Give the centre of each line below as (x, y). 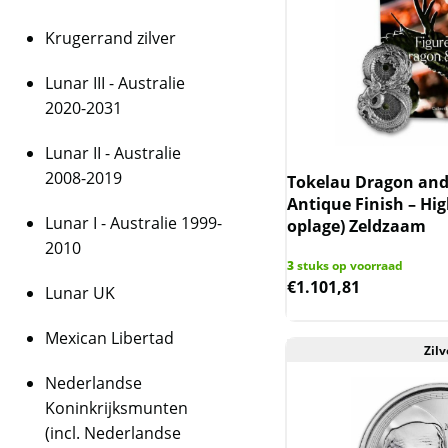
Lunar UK (80, 293)
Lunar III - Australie (115, 83)
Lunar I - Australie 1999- (133, 223)
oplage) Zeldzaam (357, 226)
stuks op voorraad (349, 265)
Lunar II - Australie (113, 153)
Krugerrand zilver (110, 38)
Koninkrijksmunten (116, 408)
